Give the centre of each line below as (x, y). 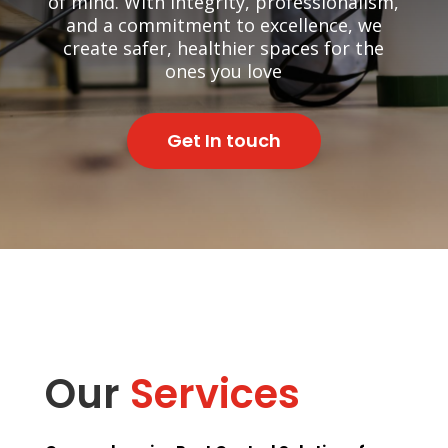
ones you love (224, 71)
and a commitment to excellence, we (223, 25)
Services (214, 394)
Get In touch (223, 141)
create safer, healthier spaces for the (224, 48)
